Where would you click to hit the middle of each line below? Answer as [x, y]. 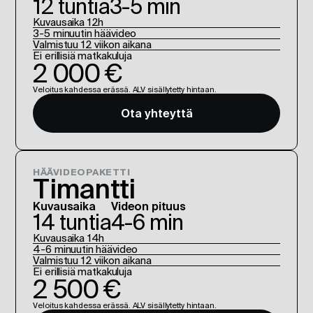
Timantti [84, 188]
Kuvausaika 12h [68, 22]
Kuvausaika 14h [69, 238]
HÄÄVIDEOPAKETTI [82, 172]
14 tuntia [72, 222]
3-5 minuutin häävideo [85, 33]
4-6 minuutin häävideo [86, 249]
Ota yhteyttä [156, 113]
